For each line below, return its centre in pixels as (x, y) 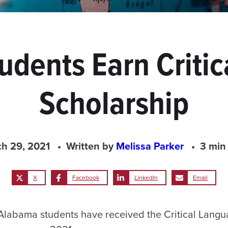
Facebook (86, 178)
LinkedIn (146, 178)
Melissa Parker (151, 146)
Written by (91, 146)
